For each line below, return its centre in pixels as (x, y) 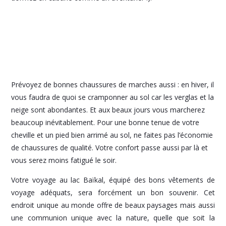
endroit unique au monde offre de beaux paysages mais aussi (113, 205)
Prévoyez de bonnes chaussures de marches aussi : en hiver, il (113, 84)
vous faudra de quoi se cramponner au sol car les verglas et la (113, 97)
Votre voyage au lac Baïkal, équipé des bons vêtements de (113, 180)
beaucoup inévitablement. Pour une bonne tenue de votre (105, 122)
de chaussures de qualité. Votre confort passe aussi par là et (110, 147)
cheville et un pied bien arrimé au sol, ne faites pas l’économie (112, 135)
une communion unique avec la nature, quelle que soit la (113, 217)
